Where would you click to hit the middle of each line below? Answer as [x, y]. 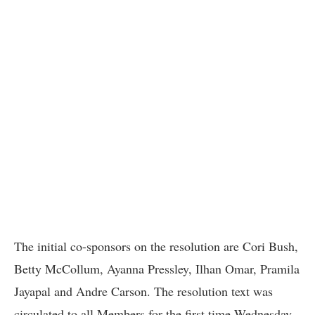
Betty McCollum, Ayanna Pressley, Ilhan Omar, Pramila [157, 269]
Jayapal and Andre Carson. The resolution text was [143, 291]
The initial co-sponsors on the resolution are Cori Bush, [156, 246]
